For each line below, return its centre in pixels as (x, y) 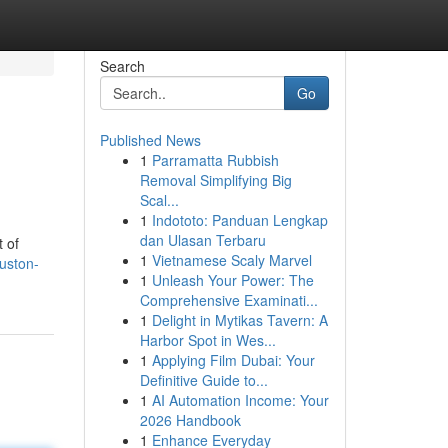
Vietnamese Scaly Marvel (231, 260)
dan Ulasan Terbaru (202, 240)
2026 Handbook (190, 420)
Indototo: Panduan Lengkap (239, 220)
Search (122, 66)
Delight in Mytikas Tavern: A (239, 320)
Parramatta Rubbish (215, 160)
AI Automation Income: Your (240, 400)
